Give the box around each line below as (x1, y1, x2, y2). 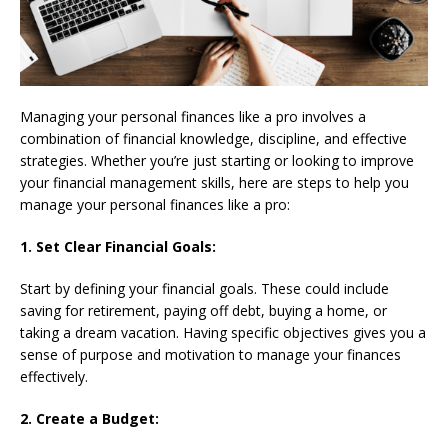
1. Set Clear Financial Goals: (20, 236, 216, 256)
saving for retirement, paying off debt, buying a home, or (20, 300, 387, 320)
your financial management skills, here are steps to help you (20, 172, 409, 192)
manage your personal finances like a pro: (20, 194, 290, 214)
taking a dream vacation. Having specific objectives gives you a (20, 322, 426, 342)
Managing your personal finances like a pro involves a (20, 106, 366, 126)
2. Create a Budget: (20, 408, 159, 428)
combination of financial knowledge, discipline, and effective (20, 128, 407, 148)
